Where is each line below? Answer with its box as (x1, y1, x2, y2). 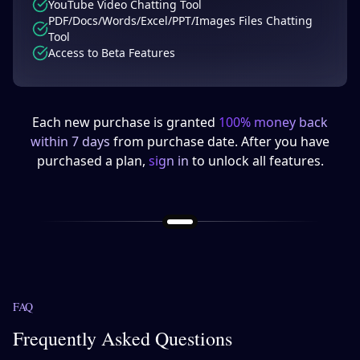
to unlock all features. (188, 152, 324, 170)
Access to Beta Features (48, 45, 175, 61)
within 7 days (31, 133, 110, 151)
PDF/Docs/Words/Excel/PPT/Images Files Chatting (48, 13, 313, 29)
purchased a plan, (36, 152, 149, 170)
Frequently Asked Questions (13, 325, 232, 352)
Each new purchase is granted (32, 113, 219, 132)
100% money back (219, 113, 328, 132)
